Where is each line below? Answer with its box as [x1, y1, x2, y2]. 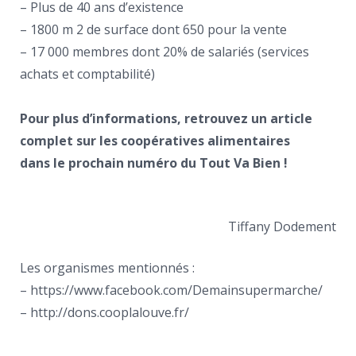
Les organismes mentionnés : [20, 259, 195, 277]
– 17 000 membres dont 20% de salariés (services [20, 43, 309, 60]
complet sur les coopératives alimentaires [20, 132, 290, 149]
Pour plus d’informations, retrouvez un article [20, 110, 312, 127]
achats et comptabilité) [20, 65, 155, 83]
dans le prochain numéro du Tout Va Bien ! [20, 154, 288, 172]
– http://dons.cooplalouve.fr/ [20, 304, 189, 321]
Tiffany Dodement [228, 218, 336, 235]
